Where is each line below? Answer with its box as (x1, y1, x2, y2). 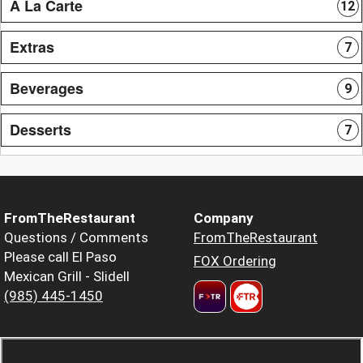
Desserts (10, 118, 71, 140)
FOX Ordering (194, 252, 276, 269)
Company (194, 209, 254, 226)
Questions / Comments (4, 228, 148, 246)
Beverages (10, 77, 83, 99)
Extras (10, 36, 54, 58)
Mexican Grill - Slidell (4, 267, 130, 284)
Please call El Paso (4, 248, 117, 265)
